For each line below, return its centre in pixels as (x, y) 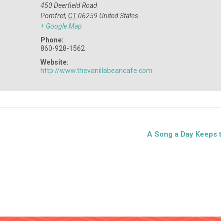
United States (119, 16)
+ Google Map (61, 26)
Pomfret (53, 16)
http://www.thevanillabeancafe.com (97, 70)
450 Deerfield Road (69, 5)
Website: (55, 62)
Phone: (52, 40)
